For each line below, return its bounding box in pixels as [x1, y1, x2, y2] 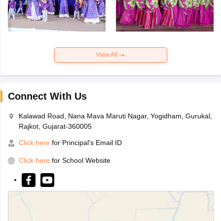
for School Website [51, 156, 110, 165]
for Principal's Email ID [49, 139, 122, 147]
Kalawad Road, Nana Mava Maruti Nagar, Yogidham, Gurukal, [18, 112, 212, 120]
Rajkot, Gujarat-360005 [18, 122, 92, 131]
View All [96, 51, 119, 59]
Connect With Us [7, 91, 87, 102]
